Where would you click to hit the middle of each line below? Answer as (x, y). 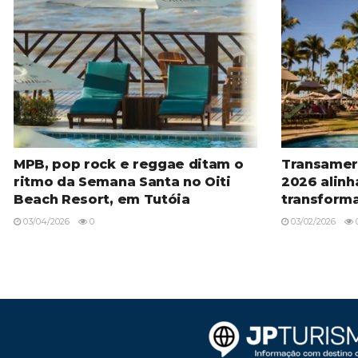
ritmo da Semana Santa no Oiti (122, 182)
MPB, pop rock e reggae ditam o (129, 165)
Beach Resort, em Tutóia (102, 200)
